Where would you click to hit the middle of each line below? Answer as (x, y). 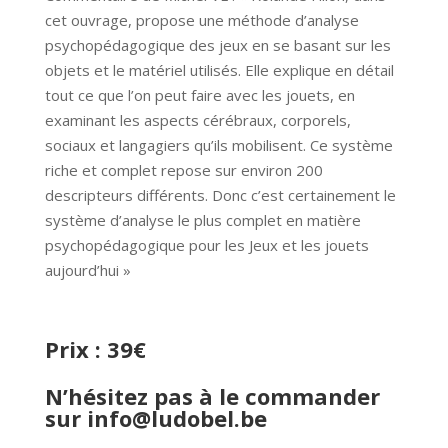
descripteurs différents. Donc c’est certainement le (220, 194)
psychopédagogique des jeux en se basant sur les (217, 44)
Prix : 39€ (95, 348)
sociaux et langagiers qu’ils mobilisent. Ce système (218, 144)
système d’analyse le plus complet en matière (202, 219)
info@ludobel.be (176, 417)
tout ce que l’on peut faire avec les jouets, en (199, 94)
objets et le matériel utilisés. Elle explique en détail (219, 69)
